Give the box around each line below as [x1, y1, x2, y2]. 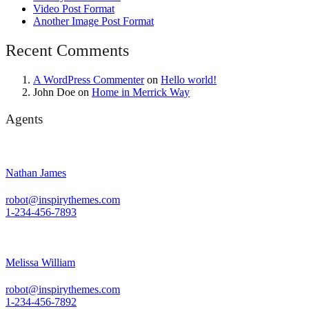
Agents [6, 111, 43, 126]
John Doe [33, 86, 75, 98]
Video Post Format [33, 3, 114, 15]
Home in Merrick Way [92, 86, 190, 98]
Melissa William [6, 257, 75, 269]
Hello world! [161, 73, 217, 86]
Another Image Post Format [33, 15, 154, 28]
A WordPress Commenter [33, 73, 144, 86]
